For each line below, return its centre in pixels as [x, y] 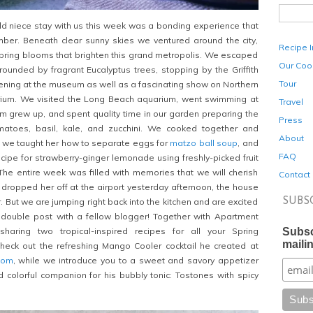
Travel [291, 101]
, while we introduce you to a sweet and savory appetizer [136, 260]
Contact [294, 174]
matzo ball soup [204, 143]
